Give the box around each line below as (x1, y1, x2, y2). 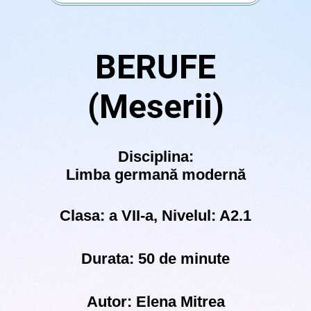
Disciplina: (117, 148, 194, 166)
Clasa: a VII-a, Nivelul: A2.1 (60, 207, 251, 225)
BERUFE (95, 47, 216, 87)
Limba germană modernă (65, 166, 246, 184)
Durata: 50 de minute (81, 250, 230, 268)
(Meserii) (87, 87, 224, 127)
